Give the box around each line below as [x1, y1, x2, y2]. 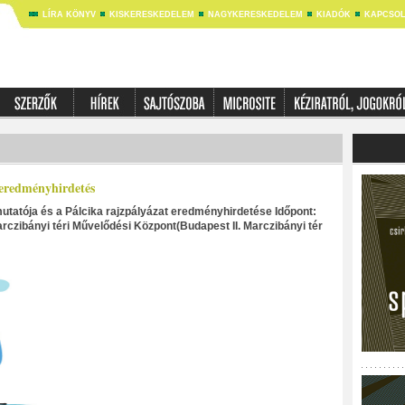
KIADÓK [316, 10, 351, 19]
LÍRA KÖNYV [42, 10, 96, 19]
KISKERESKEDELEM [108, 10, 194, 19]
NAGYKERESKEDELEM [207, 10, 303, 19]
